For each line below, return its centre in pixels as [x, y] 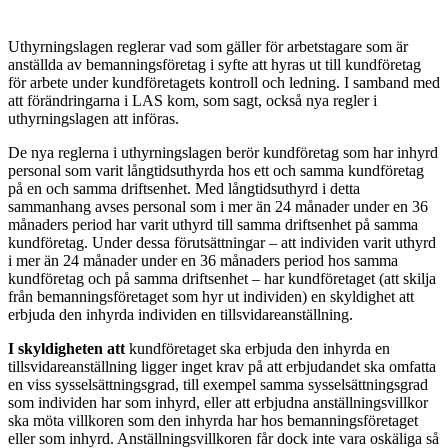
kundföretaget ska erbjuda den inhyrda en [257, 348]
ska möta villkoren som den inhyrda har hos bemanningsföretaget [213, 420]
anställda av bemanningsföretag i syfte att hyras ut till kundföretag [214, 64]
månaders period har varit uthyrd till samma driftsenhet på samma [213, 224]
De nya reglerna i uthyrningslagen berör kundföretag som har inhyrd [223, 152]
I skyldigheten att [66, 348]
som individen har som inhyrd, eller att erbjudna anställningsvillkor [218, 402]
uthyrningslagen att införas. [93, 118]
